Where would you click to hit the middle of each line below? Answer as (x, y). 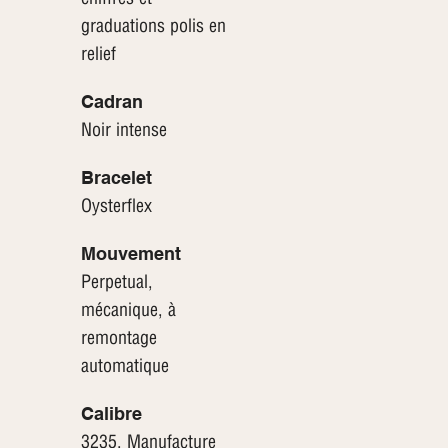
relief (98, 54)
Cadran (111, 102)
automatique (124, 366)
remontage (118, 338)
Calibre (111, 414)
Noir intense (123, 130)
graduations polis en (153, 26)
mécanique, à (128, 310)
